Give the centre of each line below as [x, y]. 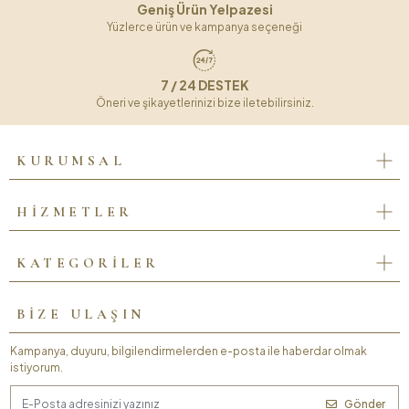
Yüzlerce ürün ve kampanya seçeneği [204, 26]
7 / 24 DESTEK [204, 84]
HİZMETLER [75, 212]
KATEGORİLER [88, 263]
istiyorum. [37, 367]
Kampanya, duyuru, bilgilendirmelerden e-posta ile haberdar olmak [189, 351]
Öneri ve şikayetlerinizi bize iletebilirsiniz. [204, 102]
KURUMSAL [71, 161]
